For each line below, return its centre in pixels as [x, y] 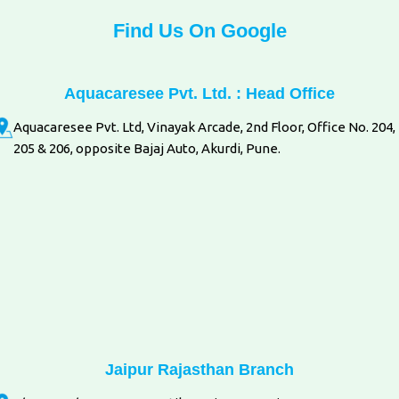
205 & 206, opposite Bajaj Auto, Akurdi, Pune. [147, 148]
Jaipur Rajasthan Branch [199, 369]
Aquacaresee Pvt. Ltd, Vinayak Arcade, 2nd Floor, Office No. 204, [204, 126]
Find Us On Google [199, 30]
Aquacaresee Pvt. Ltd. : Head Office [199, 93]
